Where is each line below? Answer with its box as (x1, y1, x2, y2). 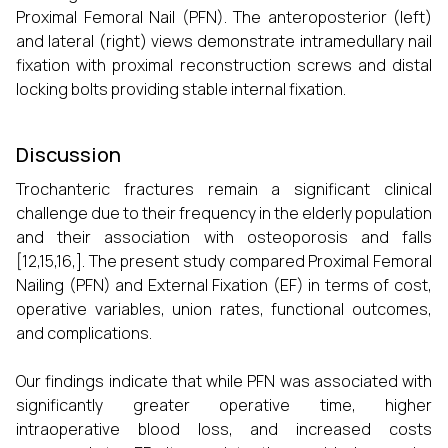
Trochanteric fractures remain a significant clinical (16, 178, 432, 200)
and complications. (16, 322, 152, 344)
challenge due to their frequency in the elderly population (16, 202, 432, 224)
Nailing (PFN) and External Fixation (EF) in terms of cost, (16, 274, 432, 296)
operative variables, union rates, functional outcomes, (16, 298, 432, 320)
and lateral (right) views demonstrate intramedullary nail (16, 30, 432, 52)
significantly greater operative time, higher (16, 394, 432, 416)
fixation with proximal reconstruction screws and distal (16, 54, 432, 76)
